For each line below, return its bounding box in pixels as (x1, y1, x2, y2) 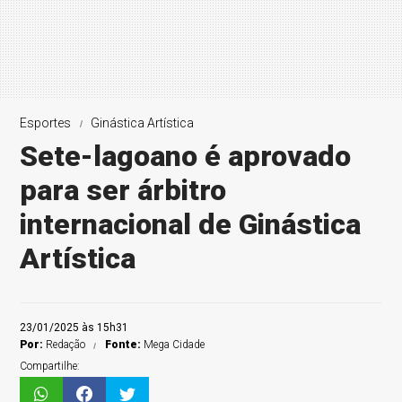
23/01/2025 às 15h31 (20, 321, 129, 334)
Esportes (20, 116, 72, 130)
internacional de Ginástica (20, 207, 362, 241)
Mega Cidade (144, 338, 205, 351)
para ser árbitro (20, 173, 227, 207)
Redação (46, 338, 86, 351)
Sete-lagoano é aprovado (20, 139, 352, 173)
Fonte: (105, 338, 144, 351)
